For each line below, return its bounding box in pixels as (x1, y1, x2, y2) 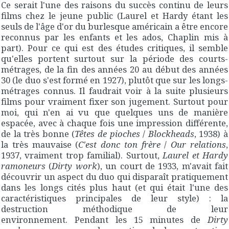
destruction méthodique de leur (1, 203, 228, 215)
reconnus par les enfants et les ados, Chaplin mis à (1, 31, 228, 43)
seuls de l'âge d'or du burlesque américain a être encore (1, 20, 228, 33)
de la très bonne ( (1, 128, 75, 140)
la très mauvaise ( (1, 139, 79, 151)
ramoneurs (1, 160, 45, 172)
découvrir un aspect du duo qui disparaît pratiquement (1, 171, 228, 183)
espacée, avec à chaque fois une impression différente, (1, 117, 228, 129)
